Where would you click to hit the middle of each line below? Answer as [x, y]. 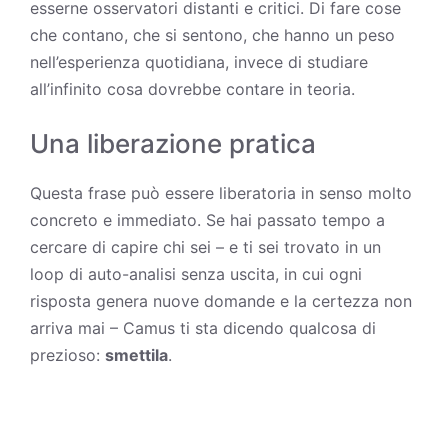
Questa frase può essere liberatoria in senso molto [221, 192]
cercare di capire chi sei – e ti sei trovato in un [205, 246]
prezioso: [67, 354]
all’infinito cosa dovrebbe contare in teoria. [192, 88]
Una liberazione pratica [173, 143]
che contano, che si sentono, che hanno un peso [212, 34]
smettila [136, 354]
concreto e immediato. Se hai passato [176, 219]
